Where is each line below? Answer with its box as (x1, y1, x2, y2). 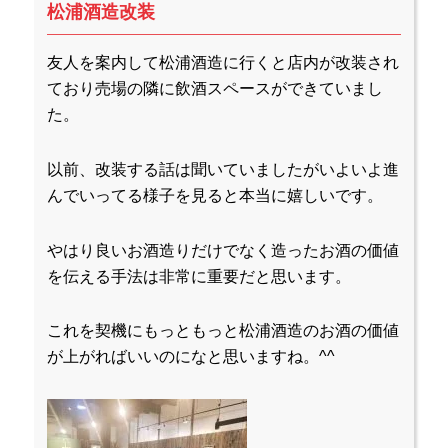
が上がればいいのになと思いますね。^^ (47, 348, 336, 366)
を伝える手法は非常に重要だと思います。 (47, 267, 352, 285)
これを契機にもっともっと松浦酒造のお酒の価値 (47, 322, 400, 340)
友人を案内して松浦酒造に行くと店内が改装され (47, 54, 400, 72)
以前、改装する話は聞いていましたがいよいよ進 (47, 160, 400, 178)
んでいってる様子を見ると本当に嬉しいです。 (47, 186, 384, 204)
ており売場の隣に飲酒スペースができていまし (47, 80, 384, 98)
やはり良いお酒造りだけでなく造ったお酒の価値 (47, 241, 400, 259)
